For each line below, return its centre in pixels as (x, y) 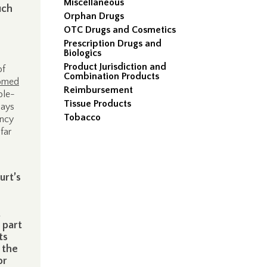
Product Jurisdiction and (115, 67)
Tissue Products (98, 104)
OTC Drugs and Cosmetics (120, 30)
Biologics (83, 53)
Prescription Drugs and (113, 44)
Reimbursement (99, 90)
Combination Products (112, 76)
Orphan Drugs (94, 16)
